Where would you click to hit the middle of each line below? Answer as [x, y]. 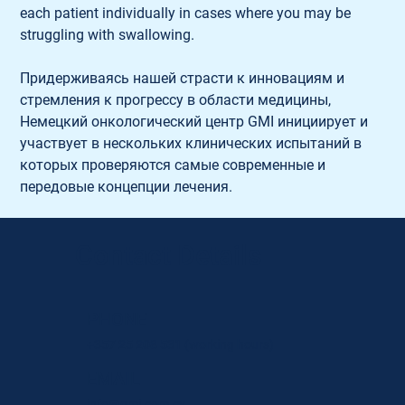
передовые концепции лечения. [127, 186]
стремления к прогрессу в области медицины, [178, 99]
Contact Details [168, 256]
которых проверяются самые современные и [175, 165]
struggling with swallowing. [108, 34]
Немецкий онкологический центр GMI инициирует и [196, 121]
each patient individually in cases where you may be [188, 13]
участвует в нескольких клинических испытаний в [193, 143]
